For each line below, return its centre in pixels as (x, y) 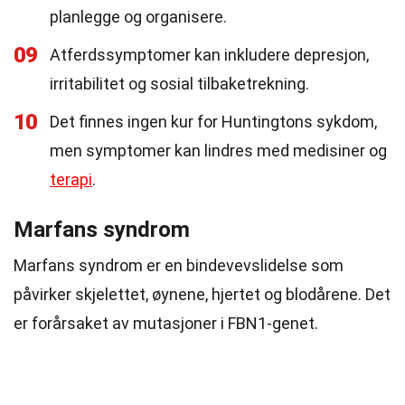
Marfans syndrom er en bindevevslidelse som (179, 265)
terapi (71, 179)
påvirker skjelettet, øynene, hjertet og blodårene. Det (202, 294)
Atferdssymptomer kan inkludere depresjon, (209, 55)
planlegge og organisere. (138, 17)
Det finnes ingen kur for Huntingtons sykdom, (213, 122)
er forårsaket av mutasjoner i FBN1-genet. (166, 323)
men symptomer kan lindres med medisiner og (218, 151)
